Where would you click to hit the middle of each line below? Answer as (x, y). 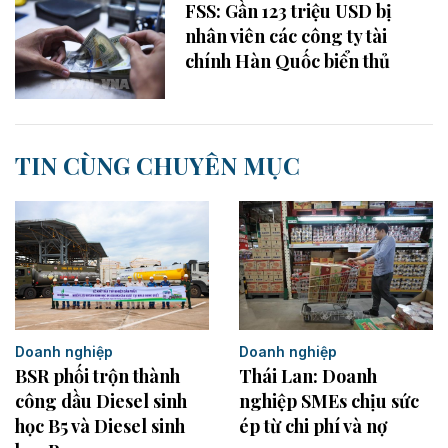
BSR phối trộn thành (97, 375)
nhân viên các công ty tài (286, 35)
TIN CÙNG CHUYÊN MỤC (157, 164)
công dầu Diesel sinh (101, 400)
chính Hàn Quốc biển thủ (287, 60)
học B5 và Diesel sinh (100, 425)
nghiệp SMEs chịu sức (329, 401)
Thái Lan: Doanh (308, 376)
